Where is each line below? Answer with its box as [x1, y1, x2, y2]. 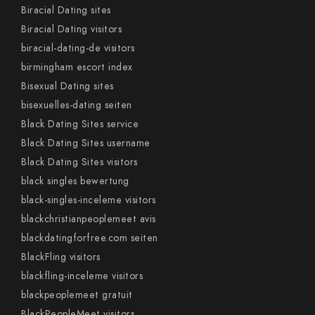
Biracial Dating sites [21, 4, 111, 17]
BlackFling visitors [21, 250, 101, 264]
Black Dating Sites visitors [21, 155, 138, 169]
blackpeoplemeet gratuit [21, 288, 133, 302]
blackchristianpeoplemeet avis [21, 212, 156, 226]
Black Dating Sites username [21, 136, 150, 150]
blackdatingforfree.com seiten [21, 231, 158, 245]
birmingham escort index [21, 60, 133, 74]
